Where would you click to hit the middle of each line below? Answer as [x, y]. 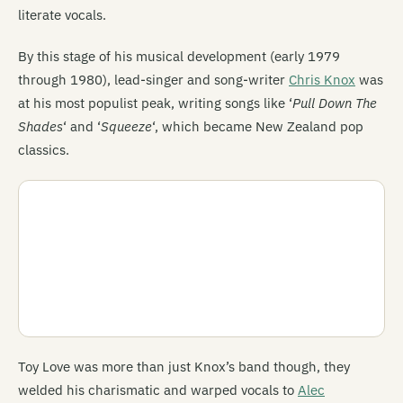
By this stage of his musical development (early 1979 [179, 56]
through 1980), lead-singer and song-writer [153, 80]
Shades [40, 126]
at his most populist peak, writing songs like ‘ [155, 103]
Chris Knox [322, 80]
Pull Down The [335, 103]
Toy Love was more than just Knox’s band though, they [184, 366]
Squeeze [126, 126]
